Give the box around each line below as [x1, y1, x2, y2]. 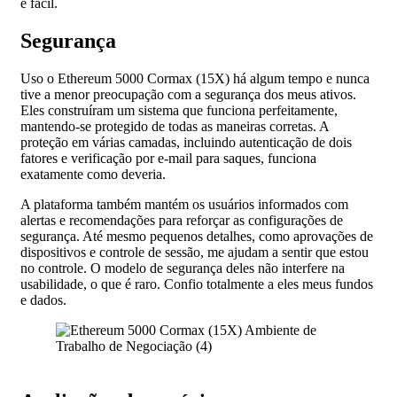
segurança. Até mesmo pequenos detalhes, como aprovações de [20, 229, 373, 245]
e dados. [20, 292, 66, 308]
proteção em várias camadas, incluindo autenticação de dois [20, 135, 352, 151]
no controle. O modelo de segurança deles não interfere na [20, 261, 345, 276]
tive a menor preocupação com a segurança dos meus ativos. [20, 87, 356, 103]
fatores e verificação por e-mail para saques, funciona [20, 151, 316, 167]
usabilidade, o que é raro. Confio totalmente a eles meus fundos [20, 276, 373, 292]
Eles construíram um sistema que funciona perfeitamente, [20, 103, 338, 119]
